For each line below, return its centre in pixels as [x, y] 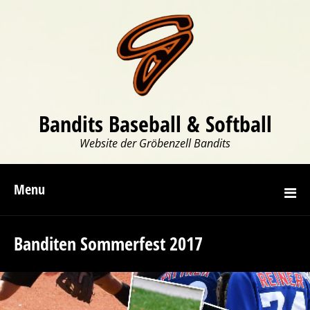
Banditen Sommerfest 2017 [108, 244]
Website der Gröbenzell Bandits [155, 143]
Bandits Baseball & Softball [155, 124]
